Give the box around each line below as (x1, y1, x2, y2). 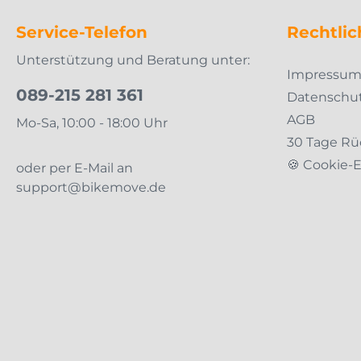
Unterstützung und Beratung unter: (16, 52, 250, 68)
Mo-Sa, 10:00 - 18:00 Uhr (16, 114, 168, 131)
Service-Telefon (16, 22, 147, 42)
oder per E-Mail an (16, 160, 133, 176)
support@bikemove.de (16, 179, 166, 195)
